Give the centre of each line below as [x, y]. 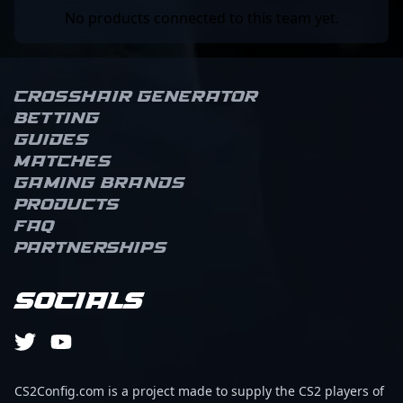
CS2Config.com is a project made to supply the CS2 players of [199, 391]
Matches [63, 162]
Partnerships [91, 248]
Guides [52, 140]
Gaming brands [100, 184]
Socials [79, 302]
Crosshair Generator [136, 97]
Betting [57, 119]
